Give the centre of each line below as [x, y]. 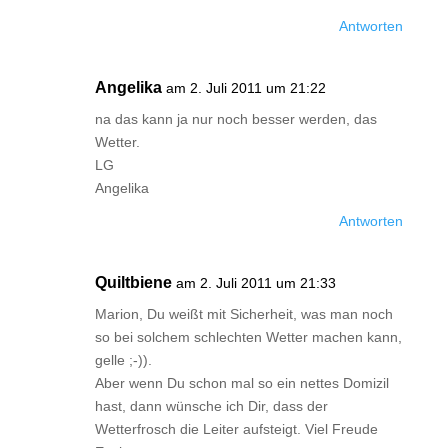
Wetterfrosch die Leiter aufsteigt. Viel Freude [236, 429]
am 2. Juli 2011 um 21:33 [255, 283]
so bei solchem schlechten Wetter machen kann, [248, 337]
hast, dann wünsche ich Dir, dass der [211, 406]
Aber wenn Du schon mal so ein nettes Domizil [241, 383]
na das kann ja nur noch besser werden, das [235, 119]
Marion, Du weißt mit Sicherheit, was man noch [243, 314]
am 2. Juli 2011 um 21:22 [245, 88]
